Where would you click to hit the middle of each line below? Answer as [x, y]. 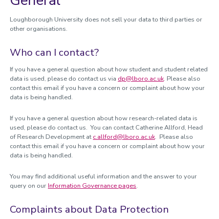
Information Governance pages [92, 186]
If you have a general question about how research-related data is [104, 118]
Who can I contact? [54, 52]
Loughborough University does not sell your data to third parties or [106, 20]
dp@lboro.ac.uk [141, 79]
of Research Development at [51, 137]
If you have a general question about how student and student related [109, 69]
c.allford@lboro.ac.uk [124, 137]
